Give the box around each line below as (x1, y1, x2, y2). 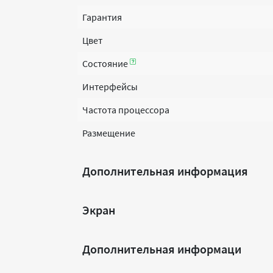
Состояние (82, 57, 130, 69)
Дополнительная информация (82, 163, 248, 179)
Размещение (82, 127, 135, 139)
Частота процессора (82, 104, 169, 116)
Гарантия (82, 11, 122, 23)
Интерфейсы (82, 80, 138, 93)
